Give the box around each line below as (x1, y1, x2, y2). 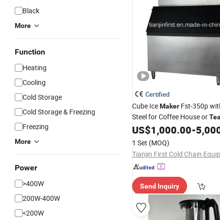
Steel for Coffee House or (132, 112, 209, 121)
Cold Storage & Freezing (23, 107, 95, 116)
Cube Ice (132, 101, 160, 110)
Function (15, 47, 45, 56)
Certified (145, 90, 169, 99)
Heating (23, 63, 47, 72)
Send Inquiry (140, 182, 179, 190)
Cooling (23, 78, 46, 87)
